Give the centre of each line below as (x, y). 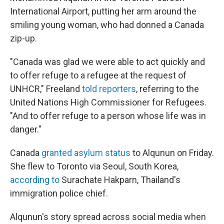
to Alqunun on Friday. (172, 153)
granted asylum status (86, 153)
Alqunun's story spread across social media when (108, 217)
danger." (26, 129)
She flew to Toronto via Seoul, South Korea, (94, 166)
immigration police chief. (59, 193)
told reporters (109, 89)
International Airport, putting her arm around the (103, 11)
